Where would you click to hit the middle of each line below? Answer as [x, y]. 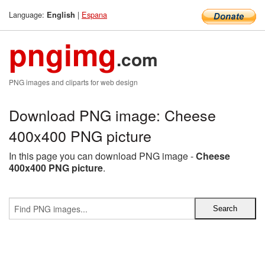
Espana [94, 14]
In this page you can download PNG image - [102, 156]
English [61, 15]
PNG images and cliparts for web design [73, 82]
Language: [28, 14]
